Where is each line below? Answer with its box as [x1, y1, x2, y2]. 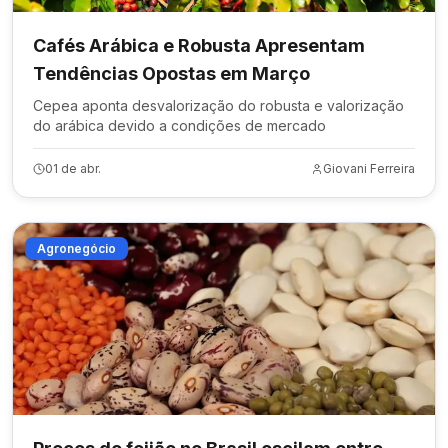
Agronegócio [37, 241, 116, 256]
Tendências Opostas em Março [33, 63, 310, 84]
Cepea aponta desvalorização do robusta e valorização [33, 97, 404, 114]
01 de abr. [45, 161, 101, 176]
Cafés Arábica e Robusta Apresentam [33, 35, 365, 56]
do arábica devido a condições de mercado [33, 117, 326, 134]
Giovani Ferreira [323, 161, 415, 176]
